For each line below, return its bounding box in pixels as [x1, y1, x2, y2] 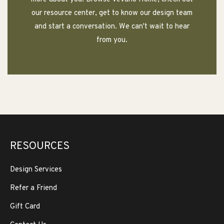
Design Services [10, 165, 62, 174]
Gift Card [10, 202, 40, 211]
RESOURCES [10, 139, 69, 153]
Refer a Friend [10, 183, 57, 193]
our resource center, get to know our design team [31, 8, 192, 18]
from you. [96, 35, 127, 45]
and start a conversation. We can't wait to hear [34, 21, 189, 31]
